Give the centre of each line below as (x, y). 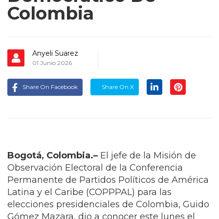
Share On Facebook (50, 87)
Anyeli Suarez (55, 53)
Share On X (117, 87)
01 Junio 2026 (52, 63)
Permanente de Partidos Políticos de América (108, 180)
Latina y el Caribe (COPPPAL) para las (89, 192)
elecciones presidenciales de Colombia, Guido (108, 204)
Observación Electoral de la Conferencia (95, 167)
